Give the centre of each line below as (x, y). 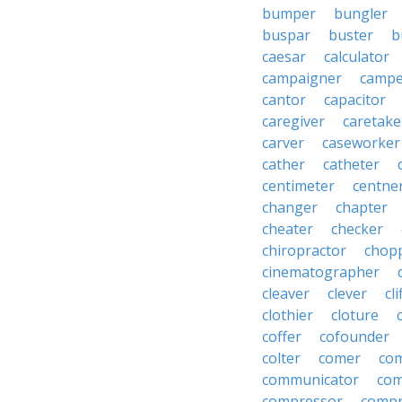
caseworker (361, 143)
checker (357, 229)
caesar (284, 57)
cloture (355, 315)
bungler (361, 13)
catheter (351, 164)
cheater (288, 229)
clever (347, 293)
